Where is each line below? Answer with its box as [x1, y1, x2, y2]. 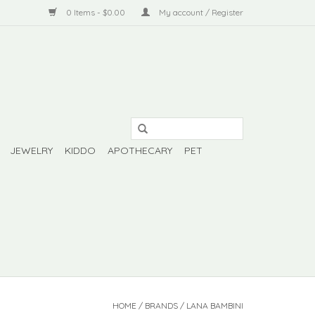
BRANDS [145, 300, 178, 311]
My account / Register [157, 7, 243, 18]
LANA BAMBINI [186, 300, 243, 311]
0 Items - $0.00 [64, 7, 127, 18]
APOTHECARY [108, 144, 172, 157]
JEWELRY [10, 144, 53, 157]
